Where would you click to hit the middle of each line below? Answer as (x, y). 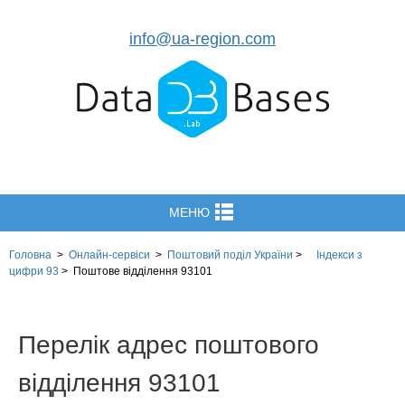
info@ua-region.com (202, 39)
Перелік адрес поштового (169, 345)
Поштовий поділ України (230, 255)
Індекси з (339, 255)
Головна (30, 255)
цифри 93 (34, 271)
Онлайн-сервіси (109, 255)
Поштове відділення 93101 (143, 271)
